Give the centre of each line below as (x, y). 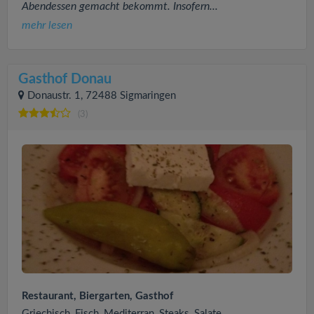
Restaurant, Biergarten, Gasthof (97, 296)
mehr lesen (47, 26)
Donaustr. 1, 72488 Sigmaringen (102, 96)
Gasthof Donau (65, 80)
